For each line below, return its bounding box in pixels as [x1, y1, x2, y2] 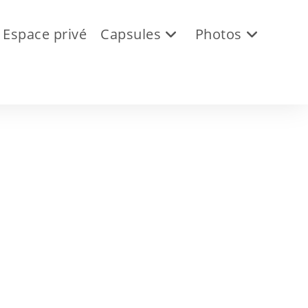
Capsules [100, 25, 161, 43]
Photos [195, 25, 242, 43]
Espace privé [3, 25, 87, 43]
